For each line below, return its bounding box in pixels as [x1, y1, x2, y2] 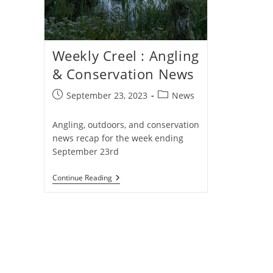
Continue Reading [52, 172, 112, 183]
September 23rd [52, 146, 119, 158]
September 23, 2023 [66, 90, 147, 102]
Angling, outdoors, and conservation [52, 119, 199, 131]
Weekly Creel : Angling [52, 46, 199, 65]
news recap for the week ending [52, 132, 183, 144]
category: [157, 102, 194, 114]
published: [51, 102, 96, 114]
